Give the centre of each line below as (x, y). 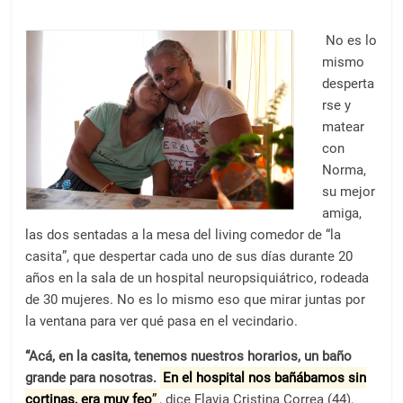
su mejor (349, 192)
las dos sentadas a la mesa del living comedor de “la (184, 235)
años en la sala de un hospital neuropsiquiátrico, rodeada (197, 278)
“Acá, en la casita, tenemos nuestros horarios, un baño (189, 356)
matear (344, 127)
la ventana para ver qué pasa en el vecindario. (162, 321)
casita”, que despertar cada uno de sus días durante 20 (189, 256)
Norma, (345, 170)
